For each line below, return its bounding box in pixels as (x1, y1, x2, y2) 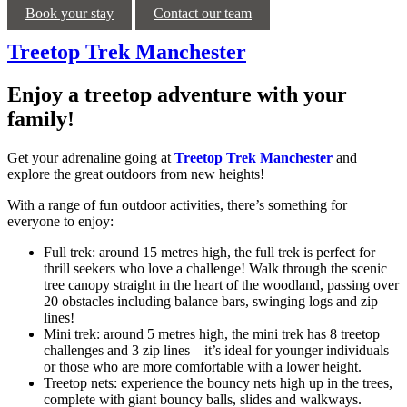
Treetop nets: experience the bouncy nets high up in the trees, (44, 375, 392, 392)
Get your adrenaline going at (7, 150, 174, 166)
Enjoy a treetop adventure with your (7, 83, 347, 107)
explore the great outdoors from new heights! (7, 166, 264, 183)
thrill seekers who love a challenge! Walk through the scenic (44, 261, 387, 277)
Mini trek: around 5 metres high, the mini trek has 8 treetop (44, 326, 380, 342)
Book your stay (25, 5, 114, 22)
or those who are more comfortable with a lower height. (44, 359, 362, 375)
